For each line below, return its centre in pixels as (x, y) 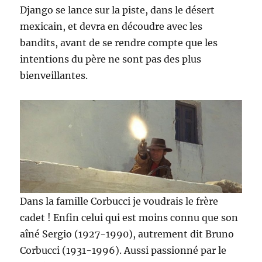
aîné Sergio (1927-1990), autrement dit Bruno (127, 234)
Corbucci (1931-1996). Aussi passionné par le (123, 251)
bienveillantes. (54, 75)
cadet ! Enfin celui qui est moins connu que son (129, 218)
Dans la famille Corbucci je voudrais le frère (119, 201)
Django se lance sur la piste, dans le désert (118, 10)
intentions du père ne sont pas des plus (111, 59)
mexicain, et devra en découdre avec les (111, 26)
